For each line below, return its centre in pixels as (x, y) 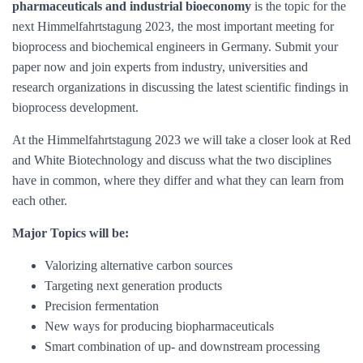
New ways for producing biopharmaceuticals (159, 326)
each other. (41, 201)
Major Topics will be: (70, 233)
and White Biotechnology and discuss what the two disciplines (172, 160)
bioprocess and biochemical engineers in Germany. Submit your (175, 47)
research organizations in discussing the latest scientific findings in (180, 87)
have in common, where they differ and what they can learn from (178, 180)
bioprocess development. (75, 107)
